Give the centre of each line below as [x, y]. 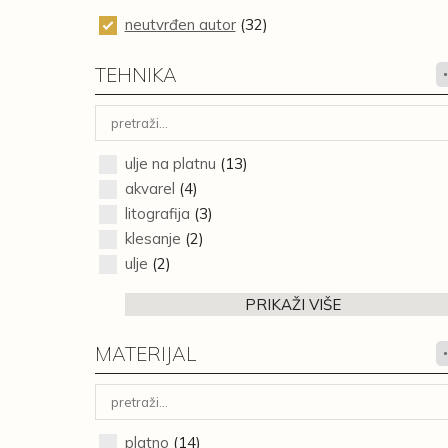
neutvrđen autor [180, 24]
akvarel [149, 188]
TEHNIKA [135, 75]
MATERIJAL [145, 354]
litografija [157, 213]
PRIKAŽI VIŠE [293, 304]
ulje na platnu [170, 163]
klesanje [152, 238]
